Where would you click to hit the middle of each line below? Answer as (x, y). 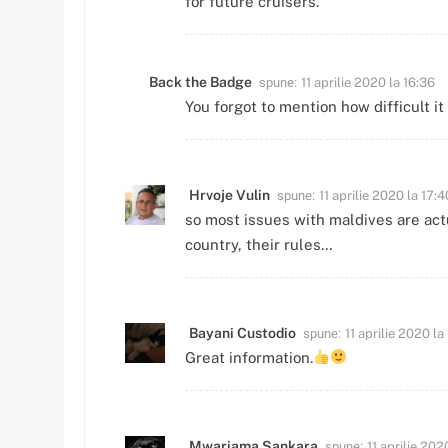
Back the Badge (200, 81)
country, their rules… (259, 244)
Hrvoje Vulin (229, 194)
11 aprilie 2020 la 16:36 (368, 82)
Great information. (249, 357)
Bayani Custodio (242, 332)
